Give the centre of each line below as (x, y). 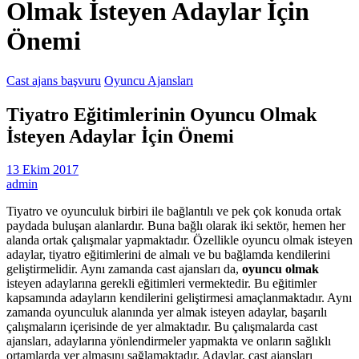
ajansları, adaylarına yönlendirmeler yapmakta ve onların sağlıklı (169, 341)
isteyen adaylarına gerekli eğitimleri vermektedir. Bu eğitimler (161, 284)
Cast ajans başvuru (54, 80)
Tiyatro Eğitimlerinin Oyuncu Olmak (161, 114)
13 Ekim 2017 (42, 170)
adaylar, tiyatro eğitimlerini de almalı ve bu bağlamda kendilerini (168, 255)
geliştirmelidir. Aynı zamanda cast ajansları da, (124, 269)
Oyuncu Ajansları (149, 80)
